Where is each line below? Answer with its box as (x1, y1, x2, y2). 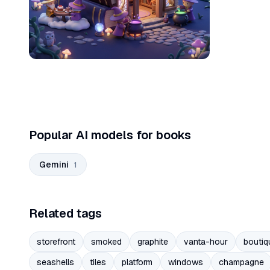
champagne (219, 257, 264, 268)
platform (122, 257, 152, 268)
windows (168, 257, 203, 268)
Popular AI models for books (29, 127, 191, 143)
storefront (37, 236, 75, 248)
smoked (91, 236, 122, 248)
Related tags (29, 206, 102, 222)
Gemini (39, 159, 69, 171)
